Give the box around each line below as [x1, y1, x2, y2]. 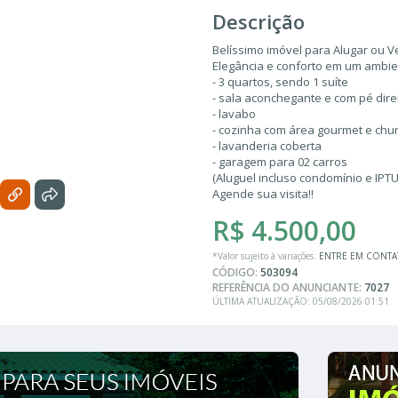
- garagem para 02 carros [212, 153, 347, 170]
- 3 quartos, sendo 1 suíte [212, 73, 348, 90]
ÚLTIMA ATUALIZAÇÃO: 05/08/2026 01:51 [212, 294, 389, 307]
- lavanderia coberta [212, 137, 322, 154]
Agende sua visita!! [212, 185, 314, 202]
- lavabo [212, 105, 256, 122]
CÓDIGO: [212, 264, 260, 280]
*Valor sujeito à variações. [212, 249, 319, 262]
